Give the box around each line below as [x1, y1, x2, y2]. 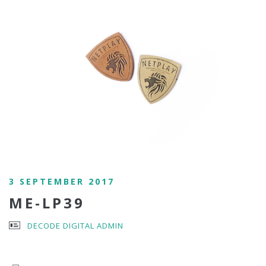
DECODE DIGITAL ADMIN [27, 220, 123, 231]
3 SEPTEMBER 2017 [9, 175, 115, 187]
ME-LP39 [9, 192, 85, 213]
